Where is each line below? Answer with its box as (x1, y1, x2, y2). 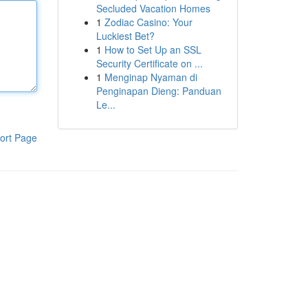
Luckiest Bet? (96, 29, 155, 43)
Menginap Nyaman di (104, 70, 197, 84)
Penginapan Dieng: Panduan (96, 84, 221, 98)
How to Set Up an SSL (104, 43, 201, 56)
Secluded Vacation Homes (96, 1, 210, 15)
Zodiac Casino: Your (104, 15, 192, 29)
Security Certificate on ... (96, 56, 203, 70)
